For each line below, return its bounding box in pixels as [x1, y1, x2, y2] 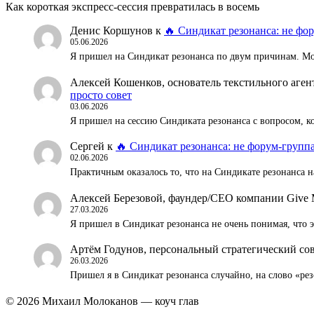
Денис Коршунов [70, 24, 153, 36]
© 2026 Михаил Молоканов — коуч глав [6, 295, 199, 307]
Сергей [70, 140, 104, 153]
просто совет [70, 88, 132, 101]
